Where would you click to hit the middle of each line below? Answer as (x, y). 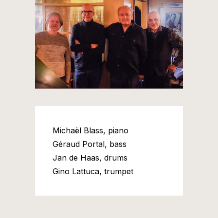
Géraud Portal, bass (90, 144)
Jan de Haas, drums (90, 158)
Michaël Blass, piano (91, 130)
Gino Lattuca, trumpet (93, 171)
